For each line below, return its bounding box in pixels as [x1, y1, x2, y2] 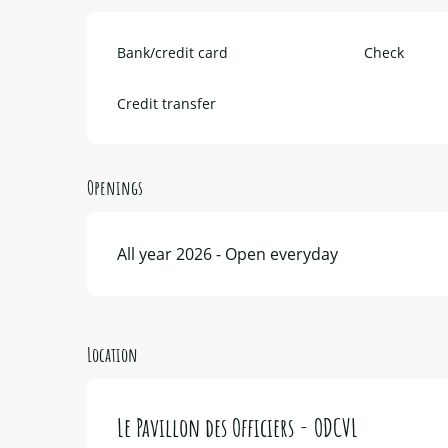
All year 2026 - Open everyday [117, 242, 339, 265]
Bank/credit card [117, 42, 229, 62]
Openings [87, 174, 144, 200]
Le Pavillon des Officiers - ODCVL [117, 410, 358, 443]
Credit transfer [117, 93, 217, 113]
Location [87, 341, 138, 367]
